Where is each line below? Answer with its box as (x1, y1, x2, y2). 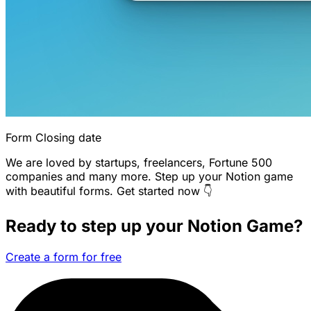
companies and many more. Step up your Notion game (6, 169, 293, 184)
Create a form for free (6, 250, 121, 264)
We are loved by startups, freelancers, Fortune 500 (6, 155, 272, 170)
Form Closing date (6, 131, 101, 145)
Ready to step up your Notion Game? (6, 216, 303, 237)
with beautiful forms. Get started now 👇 (6, 184, 212, 199)
